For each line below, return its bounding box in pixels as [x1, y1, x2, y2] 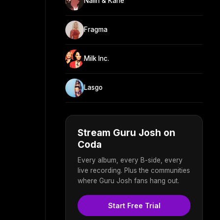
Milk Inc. [84, 55, 109, 63]
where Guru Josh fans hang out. [78, 176, 179, 185]
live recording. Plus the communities [78, 166, 190, 174]
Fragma [84, 26, 108, 34]
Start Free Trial [108, 201, 161, 210]
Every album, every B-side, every [78, 156, 183, 164]
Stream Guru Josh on [78, 127, 175, 138]
